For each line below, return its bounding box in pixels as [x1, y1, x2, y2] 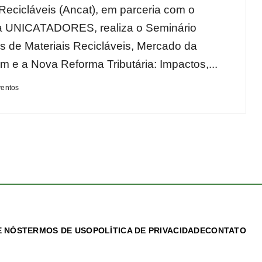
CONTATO [205, 226, 246, 235]
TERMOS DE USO [22, 226, 93, 235]
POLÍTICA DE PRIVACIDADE [92, 226, 206, 235]
